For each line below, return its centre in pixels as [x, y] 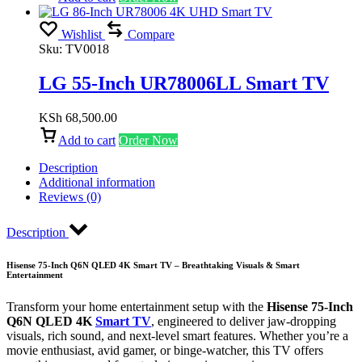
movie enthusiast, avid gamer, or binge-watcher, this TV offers [165, 350]
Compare [151, 34]
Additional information [97, 182]
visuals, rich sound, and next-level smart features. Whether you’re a [177, 335]
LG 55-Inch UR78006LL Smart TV [184, 83]
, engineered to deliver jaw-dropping [244, 321]
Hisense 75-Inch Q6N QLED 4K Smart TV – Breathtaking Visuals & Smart [153, 265]
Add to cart [87, 140]
